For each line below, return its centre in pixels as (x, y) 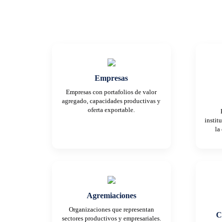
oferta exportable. (111, 110)
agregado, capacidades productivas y (111, 101)
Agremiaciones (111, 196)
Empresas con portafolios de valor (111, 92)
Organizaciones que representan (111, 210)
